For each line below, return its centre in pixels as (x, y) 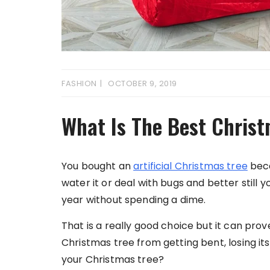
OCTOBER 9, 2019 (143, 83)
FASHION (79, 83)
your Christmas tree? (113, 259)
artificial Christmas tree (190, 166)
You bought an (98, 166)
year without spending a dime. (134, 200)
